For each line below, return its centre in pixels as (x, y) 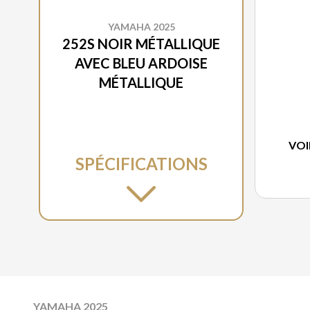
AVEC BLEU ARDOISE (141, 63)
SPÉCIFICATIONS (141, 164)
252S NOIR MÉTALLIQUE (141, 44)
